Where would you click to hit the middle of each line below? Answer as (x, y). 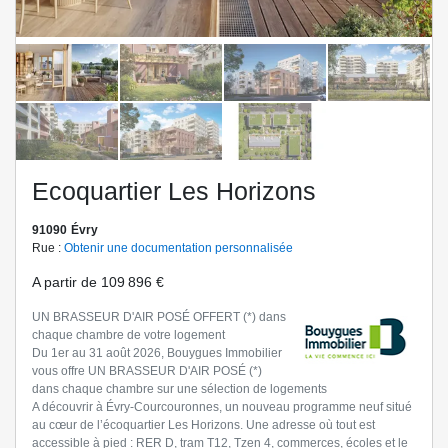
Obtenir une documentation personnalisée (178, 248)
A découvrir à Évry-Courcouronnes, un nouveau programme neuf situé (222, 407)
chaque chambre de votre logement (128, 335)
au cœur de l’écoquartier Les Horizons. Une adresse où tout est (203, 425)
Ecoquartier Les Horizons (174, 191)
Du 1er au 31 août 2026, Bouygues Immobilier (157, 353)
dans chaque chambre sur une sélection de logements (179, 389)
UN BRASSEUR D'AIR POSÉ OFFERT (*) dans (159, 317)
